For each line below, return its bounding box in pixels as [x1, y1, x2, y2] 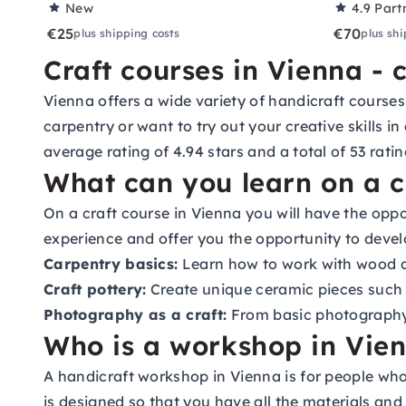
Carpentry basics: [43, 255, 179, 273]
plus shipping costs [73, 26, 180, 40]
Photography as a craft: [43, 305, 227, 324]
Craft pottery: [43, 280, 147, 298]
